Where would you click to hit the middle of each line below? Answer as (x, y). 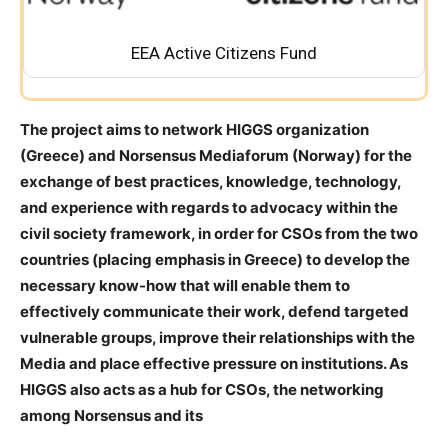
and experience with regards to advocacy (173, 208)
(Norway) (328, 156)
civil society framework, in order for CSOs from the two (219, 234)
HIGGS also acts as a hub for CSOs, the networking (202, 390)
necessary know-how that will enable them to (185, 286)
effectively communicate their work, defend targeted (214, 312)
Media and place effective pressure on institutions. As (214, 364)
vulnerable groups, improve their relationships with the (217, 338)
